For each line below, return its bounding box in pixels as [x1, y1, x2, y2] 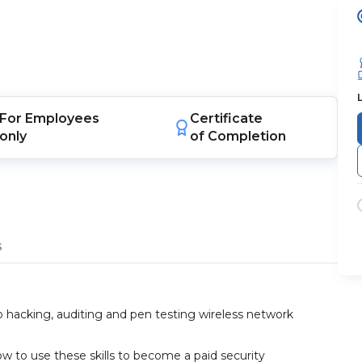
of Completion [190, 128, 287, 144]
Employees [24, 111, 99, 126]
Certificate [190, 111, 263, 126]
